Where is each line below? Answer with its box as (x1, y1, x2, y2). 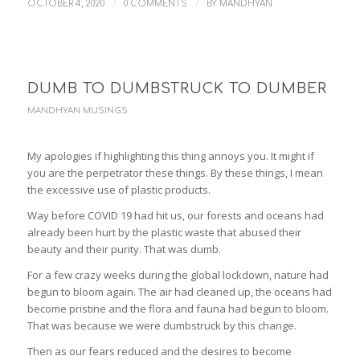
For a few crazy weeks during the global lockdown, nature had (27, 268, 329, 283)
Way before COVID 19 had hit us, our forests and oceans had (27, 208, 324, 223)
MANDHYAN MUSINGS (27, 106, 128, 116)
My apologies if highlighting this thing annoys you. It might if (27, 149, 314, 164)
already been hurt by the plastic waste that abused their (27, 225, 301, 240)
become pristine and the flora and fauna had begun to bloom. (27, 301, 329, 317)
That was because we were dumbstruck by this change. (27, 318, 297, 333)
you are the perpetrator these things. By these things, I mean (27, 166, 323, 181)
